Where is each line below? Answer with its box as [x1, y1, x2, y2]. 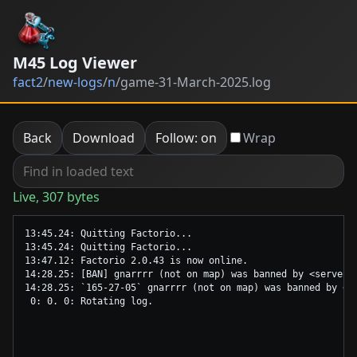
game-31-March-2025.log [120, 73, 271, 92]
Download [73, 128, 135, 147]
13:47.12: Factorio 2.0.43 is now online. [25, 254, 248, 266]
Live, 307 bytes [13, 187, 100, 206]
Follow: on [155, 128, 217, 147]
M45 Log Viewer [13, 52, 137, 74]
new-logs [48, 73, 103, 92]
